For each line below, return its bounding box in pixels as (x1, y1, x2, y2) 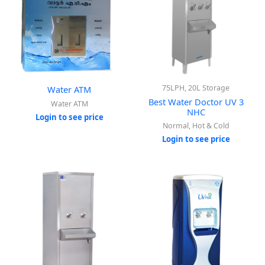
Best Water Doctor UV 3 (148, 95, 244, 108)
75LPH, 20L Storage (162, 83, 230, 93)
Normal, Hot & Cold (162, 120, 230, 131)
